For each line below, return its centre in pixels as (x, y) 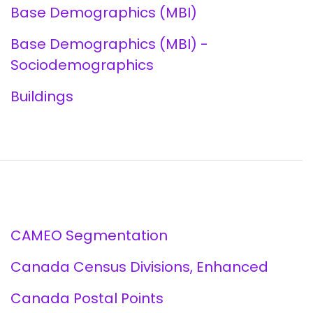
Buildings (42, 96)
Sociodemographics (82, 65)
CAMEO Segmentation (89, 235)
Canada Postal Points (87, 298)
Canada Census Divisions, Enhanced (139, 267)
